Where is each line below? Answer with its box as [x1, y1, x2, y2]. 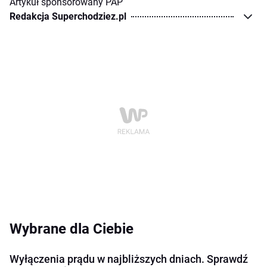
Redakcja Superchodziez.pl [10, 11, 126, 23]
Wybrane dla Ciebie [10, 221, 133, 238]
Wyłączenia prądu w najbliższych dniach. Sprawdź [10, 253, 248, 266]
